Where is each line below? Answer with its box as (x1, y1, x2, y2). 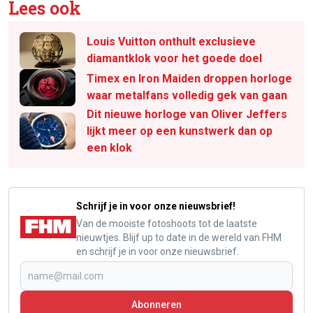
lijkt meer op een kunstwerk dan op (87, 124, 272, 138)
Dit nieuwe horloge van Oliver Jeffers (87, 107, 287, 121)
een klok (87, 140, 132, 154)
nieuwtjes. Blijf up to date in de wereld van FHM (76, 231, 282, 243)
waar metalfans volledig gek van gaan (87, 89, 287, 103)
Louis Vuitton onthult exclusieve (87, 35, 256, 49)
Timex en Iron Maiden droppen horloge (87, 72, 292, 86)
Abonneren (131, 298, 182, 310)
